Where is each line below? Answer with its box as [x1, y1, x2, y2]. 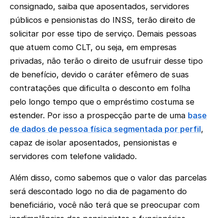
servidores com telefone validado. [10, 151, 137, 161]
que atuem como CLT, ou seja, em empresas [10, 42, 177, 52]
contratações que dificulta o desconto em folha [10, 83, 190, 93]
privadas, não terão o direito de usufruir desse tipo [10, 55, 203, 66]
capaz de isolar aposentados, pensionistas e [10, 137, 177, 147]
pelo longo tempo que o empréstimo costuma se [10, 96, 194, 107]
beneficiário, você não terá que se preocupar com [10, 200, 200, 210]
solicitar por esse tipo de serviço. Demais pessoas [10, 28, 197, 38]
